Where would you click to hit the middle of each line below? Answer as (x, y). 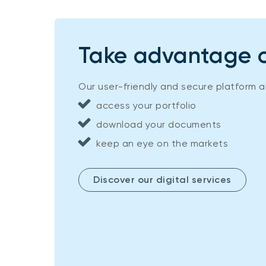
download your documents (159, 125)
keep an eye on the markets (162, 144)
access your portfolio (146, 106)
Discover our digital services (162, 180)
